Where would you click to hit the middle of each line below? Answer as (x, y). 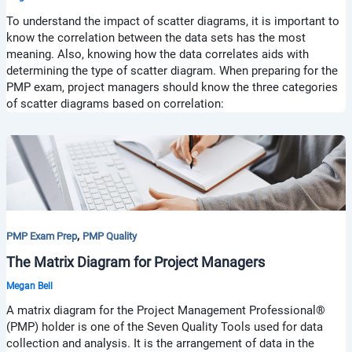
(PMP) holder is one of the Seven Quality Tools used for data (164, 327)
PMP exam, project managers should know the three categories (172, 87)
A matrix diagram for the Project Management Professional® (165, 311)
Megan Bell (29, 286)
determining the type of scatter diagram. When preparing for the (172, 70)
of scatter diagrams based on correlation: (115, 103)
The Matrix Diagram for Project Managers (135, 262)
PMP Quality (109, 236)
